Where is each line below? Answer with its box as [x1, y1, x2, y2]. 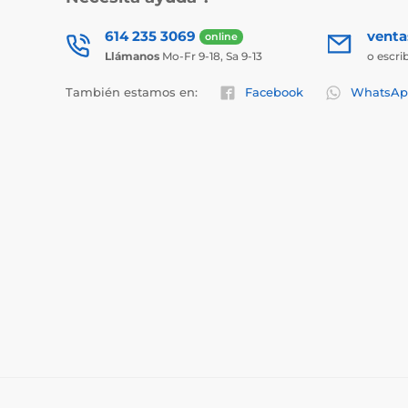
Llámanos [105, 49, 159, 63]
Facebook [245, 85, 303, 100]
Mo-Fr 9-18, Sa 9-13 [159, 49, 262, 63]
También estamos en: [66, 85, 198, 100]
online [205, 30, 238, 44]
